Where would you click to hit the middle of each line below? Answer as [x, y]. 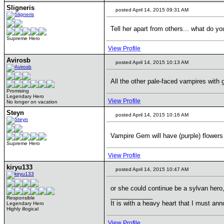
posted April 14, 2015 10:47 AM [151, 169]
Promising [18, 91]
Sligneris [20, 8]
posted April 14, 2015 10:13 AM [151, 62]
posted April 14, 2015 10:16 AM [151, 115]
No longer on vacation [32, 102]
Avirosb [18, 60]
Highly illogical [22, 209]
